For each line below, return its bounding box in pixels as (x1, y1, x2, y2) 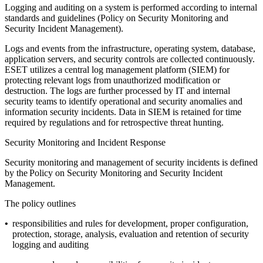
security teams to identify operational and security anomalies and (5, 96, 242, 106)
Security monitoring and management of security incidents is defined (5, 157, 258, 167)
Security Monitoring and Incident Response (5, 137, 166, 147)
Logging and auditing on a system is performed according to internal (5, 2, 257, 12)
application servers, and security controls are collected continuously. (5, 53, 255, 64)
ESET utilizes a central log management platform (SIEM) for (5, 64, 230, 75)
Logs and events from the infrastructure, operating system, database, (5, 43, 255, 53)
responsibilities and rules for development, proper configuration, (12, 218, 248, 228)
